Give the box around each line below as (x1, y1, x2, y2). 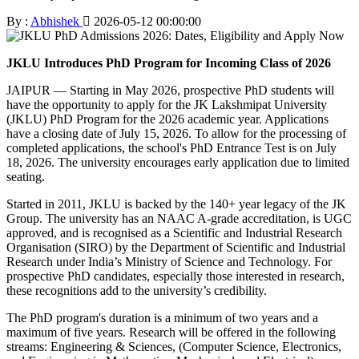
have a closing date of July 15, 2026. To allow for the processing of (6, 126, 346, 140)
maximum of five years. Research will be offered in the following (6, 325, 336, 339)
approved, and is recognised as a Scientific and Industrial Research (6, 225, 342, 240)
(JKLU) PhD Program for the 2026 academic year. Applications (6, 111, 329, 126)
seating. (6, 169, 45, 184)
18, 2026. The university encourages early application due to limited (6, 155, 349, 169)
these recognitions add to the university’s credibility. (6, 283, 267, 297)
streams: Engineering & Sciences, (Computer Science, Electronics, (6, 339, 341, 353)
